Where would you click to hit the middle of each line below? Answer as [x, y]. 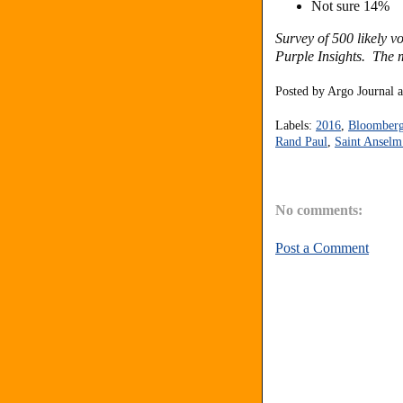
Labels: [296, 125]
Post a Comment [322, 248]
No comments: [319, 210]
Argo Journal [361, 91]
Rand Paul [301, 141]
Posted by [301, 91]
